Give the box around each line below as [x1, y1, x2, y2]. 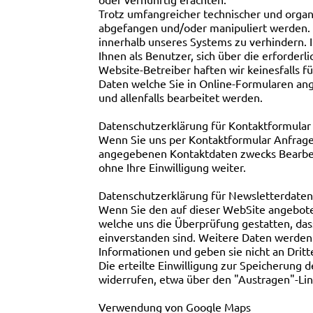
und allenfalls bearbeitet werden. [99, 90, 263, 105]
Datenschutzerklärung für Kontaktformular [99, 118, 312, 133]
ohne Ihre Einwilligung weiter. [99, 160, 247, 175]
